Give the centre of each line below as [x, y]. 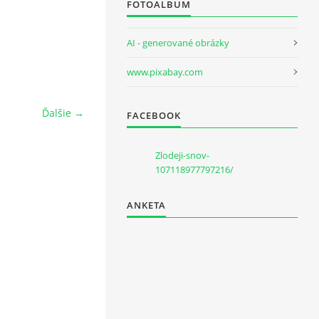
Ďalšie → [63, 113]
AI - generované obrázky [178, 43]
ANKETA [146, 205]
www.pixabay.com [165, 72]
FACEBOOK [154, 115]
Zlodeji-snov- [182, 155]
